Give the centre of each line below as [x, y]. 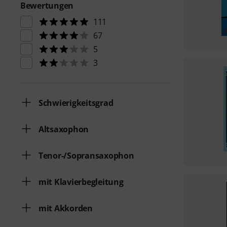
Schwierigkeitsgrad [76, 103]
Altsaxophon [64, 129]
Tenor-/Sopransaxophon [86, 156]
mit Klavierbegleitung [81, 182]
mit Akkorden [66, 208]
